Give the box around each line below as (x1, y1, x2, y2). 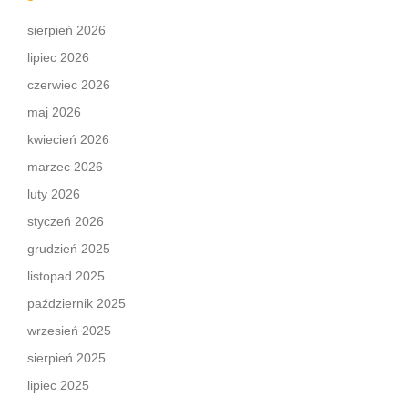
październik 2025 (27, 296, 126, 311)
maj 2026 (27, 105, 81, 119)
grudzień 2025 (27, 241, 110, 256)
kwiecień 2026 (27, 132, 109, 147)
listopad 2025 (27, 269, 105, 283)
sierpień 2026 (27, 23, 106, 37)
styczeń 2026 (27, 214, 104, 229)
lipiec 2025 (27, 378, 89, 393)
